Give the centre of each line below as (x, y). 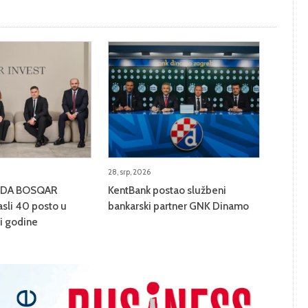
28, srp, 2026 (129, 172)
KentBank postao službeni (167, 190)
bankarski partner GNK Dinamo (178, 206)
